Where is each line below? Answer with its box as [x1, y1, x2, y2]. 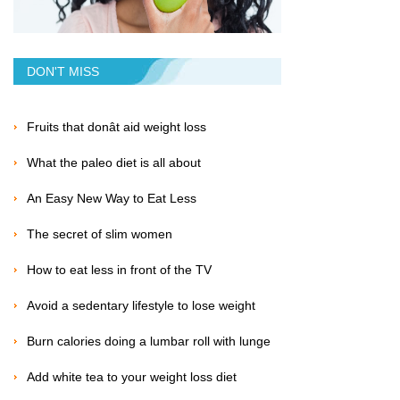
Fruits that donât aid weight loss [27, 120, 206, 135]
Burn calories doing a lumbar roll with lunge [27, 334, 271, 349]
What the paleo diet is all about [27, 155, 201, 171]
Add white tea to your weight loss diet [27, 370, 237, 385]
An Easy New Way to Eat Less [27, 191, 196, 206]
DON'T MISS [27, 64, 99, 79]
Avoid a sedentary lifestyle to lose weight [27, 298, 255, 313]
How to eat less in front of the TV [27, 262, 212, 278]
